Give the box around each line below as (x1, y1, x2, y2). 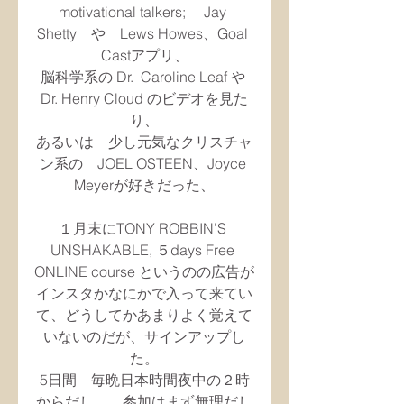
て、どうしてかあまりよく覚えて (36, 306, 252, 324)
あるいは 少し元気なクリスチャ (36, 133, 252, 151)
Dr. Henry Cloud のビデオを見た (41, 89, 248, 107)
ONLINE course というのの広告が (34, 262, 254, 280)
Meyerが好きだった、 (74, 176, 215, 194)
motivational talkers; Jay (59, 3, 230, 21)
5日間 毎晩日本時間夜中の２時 (39, 371, 250, 389)
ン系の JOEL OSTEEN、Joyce (39, 154, 250, 172)
